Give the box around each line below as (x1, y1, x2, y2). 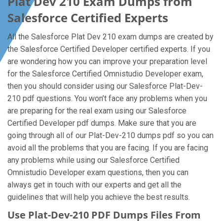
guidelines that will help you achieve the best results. (7, 192, 190, 202)
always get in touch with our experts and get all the (7, 180, 182, 189)
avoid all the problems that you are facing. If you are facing (7, 143, 208, 152)
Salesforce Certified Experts (7, 9, 168, 26)
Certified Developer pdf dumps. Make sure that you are (7, 118, 196, 128)
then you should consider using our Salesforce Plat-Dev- (7, 81, 203, 91)
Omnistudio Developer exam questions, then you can (7, 168, 188, 177)
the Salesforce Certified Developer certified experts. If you (7, 44, 210, 54)
